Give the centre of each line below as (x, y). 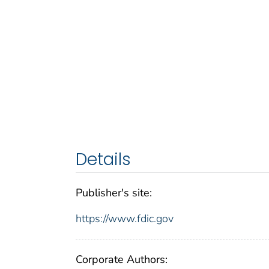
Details (103, 160)
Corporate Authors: (122, 260)
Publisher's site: (114, 193)
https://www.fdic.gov (125, 219)
